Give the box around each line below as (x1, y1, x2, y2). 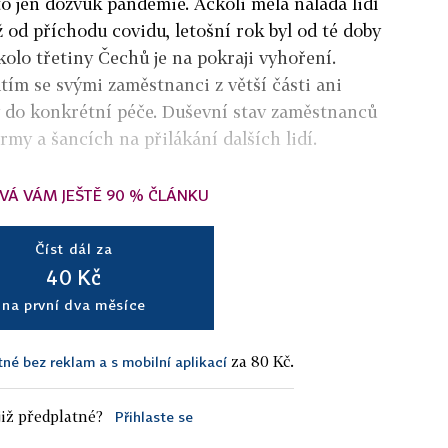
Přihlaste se (114, 407, 193, 425)
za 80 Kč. (227, 351, 294, 370)
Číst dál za (35, 239, 113, 257)
